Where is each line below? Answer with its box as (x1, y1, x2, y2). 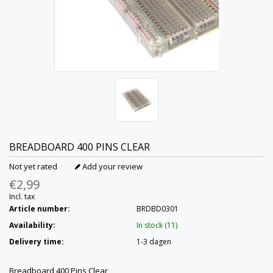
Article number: (9, 204, 70, 214)
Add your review (80, 161, 143, 172)
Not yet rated (9, 161, 57, 172)
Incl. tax (9, 191, 35, 202)
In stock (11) (136, 220, 177, 231)
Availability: (9, 220, 55, 231)
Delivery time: (9, 236, 64, 247)
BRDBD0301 (136, 204, 179, 214)
